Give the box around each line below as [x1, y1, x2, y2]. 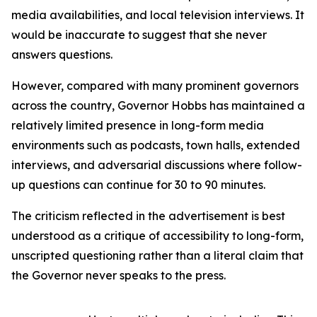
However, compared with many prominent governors [11, 79, 299, 93]
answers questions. [11, 47, 113, 62]
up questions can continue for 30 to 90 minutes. [11, 178, 265, 192]
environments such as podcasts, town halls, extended [11, 138, 300, 152]
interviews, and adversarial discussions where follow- [11, 158, 302, 172]
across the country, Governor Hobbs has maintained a [11, 98, 305, 113]
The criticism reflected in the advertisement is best [11, 209, 285, 223]
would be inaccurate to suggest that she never [11, 28, 267, 42]
